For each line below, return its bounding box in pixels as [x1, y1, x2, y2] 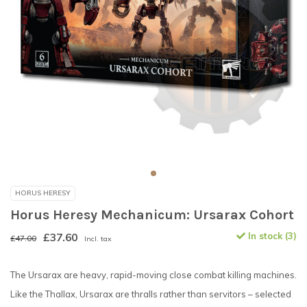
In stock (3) [245, 230, 297, 242]
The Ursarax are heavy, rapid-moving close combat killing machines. [10, 269, 297, 281]
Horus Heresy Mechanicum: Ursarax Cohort [10, 207, 294, 223]
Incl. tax [84, 234, 112, 244]
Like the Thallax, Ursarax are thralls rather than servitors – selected [10, 288, 291, 300]
